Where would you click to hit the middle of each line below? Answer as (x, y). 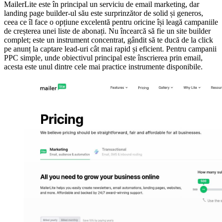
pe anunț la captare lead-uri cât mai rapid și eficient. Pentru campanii (110, 49)
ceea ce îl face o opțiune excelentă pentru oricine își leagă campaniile (111, 22)
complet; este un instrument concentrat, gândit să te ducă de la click (109, 40)
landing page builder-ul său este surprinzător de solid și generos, (104, 13)
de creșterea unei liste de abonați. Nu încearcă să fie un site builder (107, 31)
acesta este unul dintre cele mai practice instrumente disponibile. (103, 66)
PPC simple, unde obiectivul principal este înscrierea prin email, (103, 57)
